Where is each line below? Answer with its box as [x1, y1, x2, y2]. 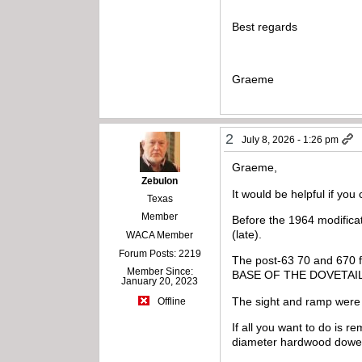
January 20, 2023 [121, 276, 199, 288]
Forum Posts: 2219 [118, 248, 201, 260]
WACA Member [126, 229, 194, 242]
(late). [232, 228, 263, 242]
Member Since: [126, 266, 193, 278]
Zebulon [141, 175, 179, 187]
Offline [154, 295, 186, 307]
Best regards [232, 20, 298, 34]
